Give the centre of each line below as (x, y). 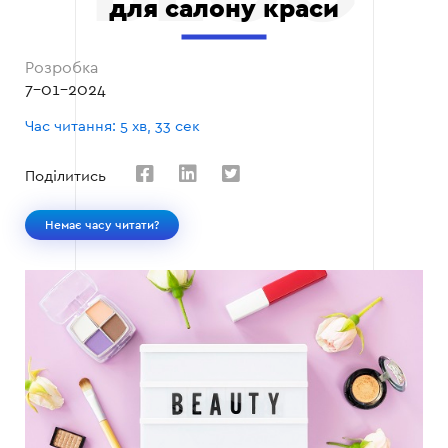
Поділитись (65, 176)
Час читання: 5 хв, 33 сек (112, 127)
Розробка (63, 68)
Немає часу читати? (102, 225)
